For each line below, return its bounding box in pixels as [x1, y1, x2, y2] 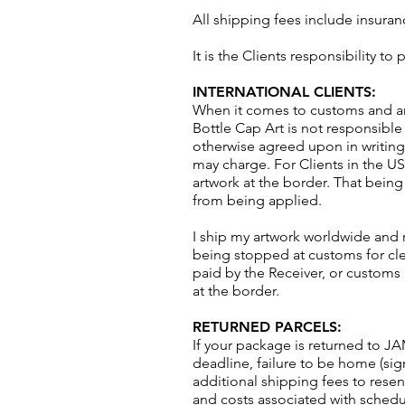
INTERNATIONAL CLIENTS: [193, 83, 376, 100]
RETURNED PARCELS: [193, 318, 342, 335]
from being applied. [193, 192, 322, 209]
